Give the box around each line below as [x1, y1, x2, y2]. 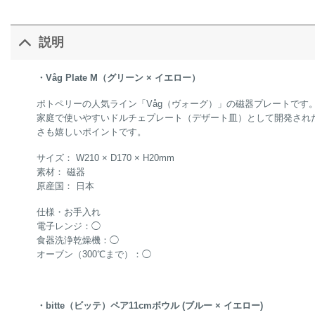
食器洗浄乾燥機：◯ [36, 234, 119, 245]
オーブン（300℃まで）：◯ [36, 248, 151, 259]
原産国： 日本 [36, 180, 94, 191]
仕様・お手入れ [36, 206, 101, 217]
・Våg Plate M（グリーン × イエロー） [36, 72, 200, 83]
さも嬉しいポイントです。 [36, 126, 146, 137]
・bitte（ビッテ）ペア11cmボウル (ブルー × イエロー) [36, 300, 263, 311]
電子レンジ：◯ [36, 220, 101, 231]
